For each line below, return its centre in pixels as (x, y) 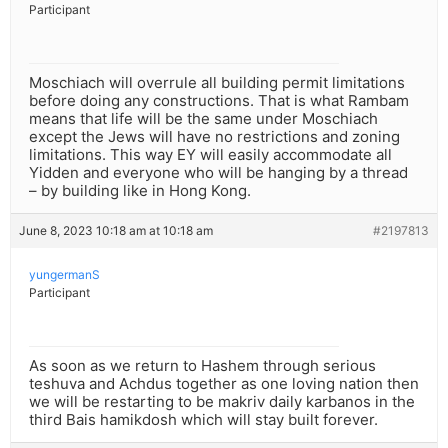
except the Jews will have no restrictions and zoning (214, 137)
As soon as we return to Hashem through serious (202, 366)
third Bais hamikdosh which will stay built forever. (203, 420)
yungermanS (64, 275)
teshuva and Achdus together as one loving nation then (224, 384)
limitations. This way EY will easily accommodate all (210, 155)
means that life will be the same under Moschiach (203, 119)
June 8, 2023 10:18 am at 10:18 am (116, 231)
